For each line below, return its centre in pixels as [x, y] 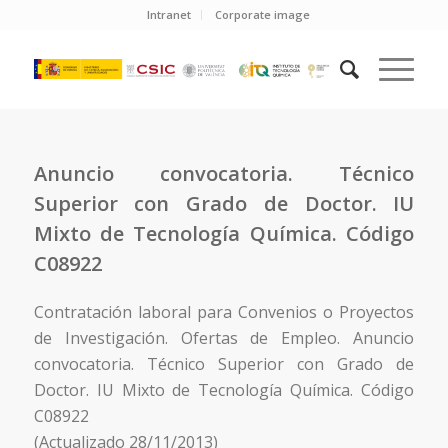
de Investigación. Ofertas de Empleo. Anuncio [224, 338]
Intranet [169, 14]
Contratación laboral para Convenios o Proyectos [224, 312]
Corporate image [263, 14]
